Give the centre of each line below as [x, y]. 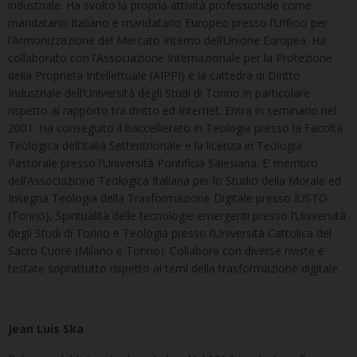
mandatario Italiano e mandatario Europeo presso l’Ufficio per [168, 22]
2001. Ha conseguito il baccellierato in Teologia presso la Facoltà [175, 127]
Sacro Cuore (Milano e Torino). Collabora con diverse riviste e [166, 250]
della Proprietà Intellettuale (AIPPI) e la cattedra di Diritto [154, 75]
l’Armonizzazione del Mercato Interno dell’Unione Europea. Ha [167, 40]
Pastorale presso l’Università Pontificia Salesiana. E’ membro [163, 163]
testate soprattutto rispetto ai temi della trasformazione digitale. [174, 268]
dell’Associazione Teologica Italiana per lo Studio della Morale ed [175, 180]
